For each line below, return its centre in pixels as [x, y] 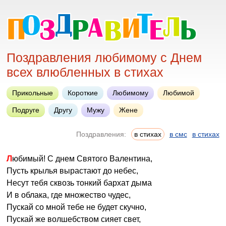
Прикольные [33, 93]
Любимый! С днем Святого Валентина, [82, 159]
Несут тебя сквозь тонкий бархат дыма [79, 183]
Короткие [83, 93]
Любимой [179, 93]
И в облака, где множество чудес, [69, 195]
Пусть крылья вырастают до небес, [73, 171]
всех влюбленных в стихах [85, 72]
